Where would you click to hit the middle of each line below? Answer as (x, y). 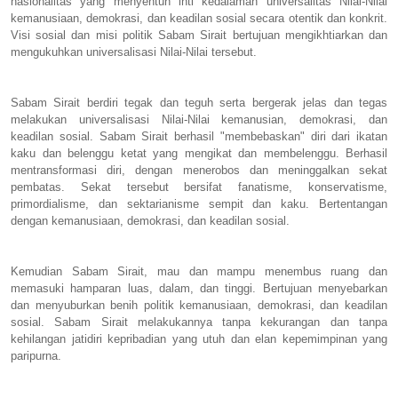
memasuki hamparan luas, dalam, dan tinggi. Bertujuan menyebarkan (199, 288)
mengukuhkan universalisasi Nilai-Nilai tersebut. (134, 52)
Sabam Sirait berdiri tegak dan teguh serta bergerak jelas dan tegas (199, 102)
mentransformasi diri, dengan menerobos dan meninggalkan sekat (199, 170)
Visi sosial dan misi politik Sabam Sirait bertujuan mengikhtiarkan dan (199, 35)
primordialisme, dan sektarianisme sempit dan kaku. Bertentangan (199, 203)
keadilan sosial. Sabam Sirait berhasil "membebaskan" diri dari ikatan (199, 136)
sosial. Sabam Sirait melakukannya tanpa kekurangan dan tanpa (199, 322)
